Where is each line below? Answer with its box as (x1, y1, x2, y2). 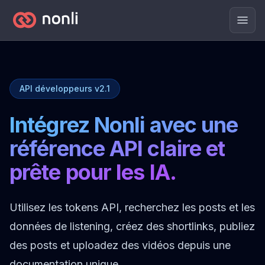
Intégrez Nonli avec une (9, 112, 238, 138)
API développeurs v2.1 (20, 83, 110, 93)
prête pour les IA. (9, 159, 176, 185)
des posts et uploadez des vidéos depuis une (9, 239, 231, 251)
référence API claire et (9, 135, 225, 161)
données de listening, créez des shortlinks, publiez (9, 220, 255, 232)
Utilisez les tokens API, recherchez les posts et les (9, 201, 255, 214)
